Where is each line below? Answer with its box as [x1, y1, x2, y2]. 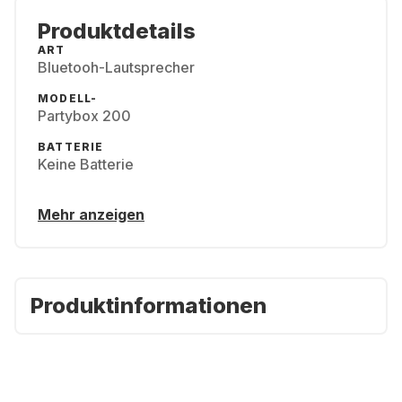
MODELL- [38, 92, 98, 105]
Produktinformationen [31, 293, 267, 319]
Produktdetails [38, 18, 196, 44]
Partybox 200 [38, 107, 131, 125]
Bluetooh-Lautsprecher [38, 58, 195, 76]
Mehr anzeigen [38, 205, 144, 223]
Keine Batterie [38, 155, 134, 173]
